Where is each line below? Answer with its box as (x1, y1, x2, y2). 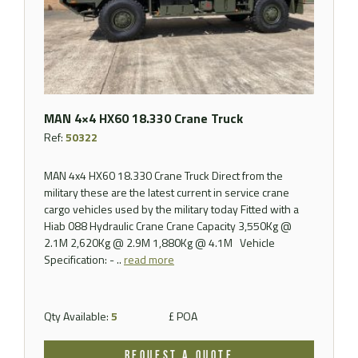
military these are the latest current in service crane (44, 183, 289, 201)
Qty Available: (44, 307, 111, 324)
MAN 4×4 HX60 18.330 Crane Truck (44, 108, 243, 128)
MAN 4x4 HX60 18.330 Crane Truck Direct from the (44, 166, 283, 184)
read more (124, 250, 174, 268)
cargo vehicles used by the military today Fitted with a (44, 200, 299, 217)
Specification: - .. (44, 250, 124, 268)
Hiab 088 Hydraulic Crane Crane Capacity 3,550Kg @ (44, 217, 292, 234)
